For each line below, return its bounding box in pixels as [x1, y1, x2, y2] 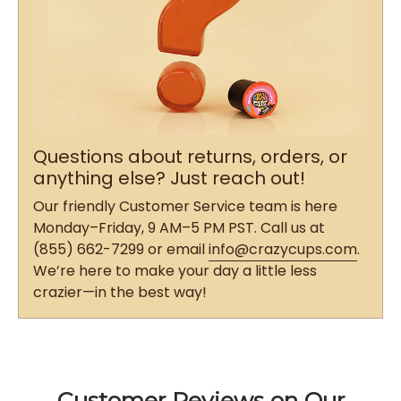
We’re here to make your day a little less [33, 260, 317, 282]
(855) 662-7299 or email [33, 239, 209, 260]
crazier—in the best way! [33, 282, 207, 303]
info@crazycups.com [209, 239, 357, 260]
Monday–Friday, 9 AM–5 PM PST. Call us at [33, 218, 325, 239]
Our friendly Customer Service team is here [33, 196, 337, 218]
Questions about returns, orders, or [33, 144, 347, 170]
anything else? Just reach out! [33, 166, 305, 192]
